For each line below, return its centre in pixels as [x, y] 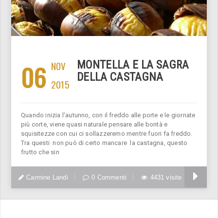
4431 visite [166, 177]
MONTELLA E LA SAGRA [133, 65]
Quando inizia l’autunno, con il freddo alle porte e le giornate [108, 115]
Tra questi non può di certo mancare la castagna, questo [104, 143]
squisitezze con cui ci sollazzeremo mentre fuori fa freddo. [107, 133]
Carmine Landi [47, 177]
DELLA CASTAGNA [120, 77]
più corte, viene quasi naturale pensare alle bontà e [94, 124]
